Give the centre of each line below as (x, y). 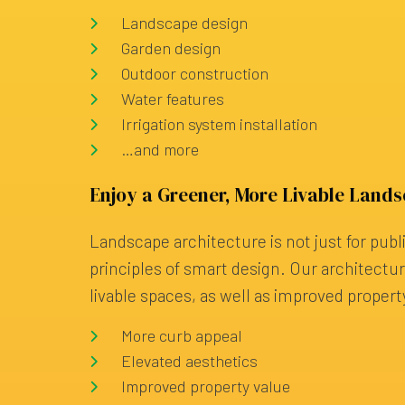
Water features (173, 98)
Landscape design (185, 22)
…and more (160, 149)
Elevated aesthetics (190, 360)
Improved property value (206, 386)
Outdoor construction (195, 73)
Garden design (171, 47)
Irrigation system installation (220, 123)
